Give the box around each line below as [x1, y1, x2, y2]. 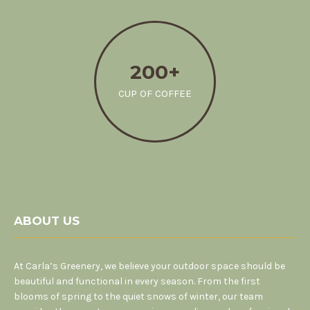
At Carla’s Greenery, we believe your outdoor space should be [14, 260, 285, 273]
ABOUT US [14, 214, 80, 228]
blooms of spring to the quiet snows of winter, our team [14, 291, 263, 303]
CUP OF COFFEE [118, 87, 192, 100]
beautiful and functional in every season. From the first [14, 275, 260, 288]
